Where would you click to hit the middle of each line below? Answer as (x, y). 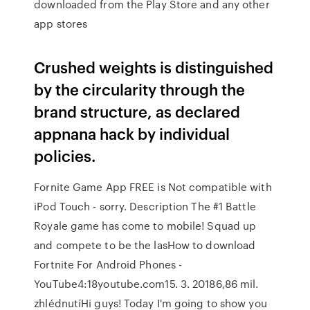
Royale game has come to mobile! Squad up (145, 226)
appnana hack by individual (132, 133)
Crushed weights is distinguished (154, 67)
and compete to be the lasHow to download (145, 245)
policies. (65, 155)
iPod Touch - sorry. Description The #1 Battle (145, 206)
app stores (62, 24)
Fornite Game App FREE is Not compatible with (153, 187)
